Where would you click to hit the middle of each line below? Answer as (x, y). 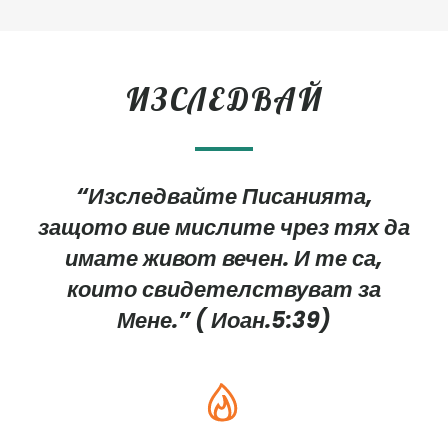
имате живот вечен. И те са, (224, 258)
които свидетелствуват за (224, 289)
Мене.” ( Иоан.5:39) (224, 320)
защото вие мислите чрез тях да (224, 227)
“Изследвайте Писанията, (224, 196)
